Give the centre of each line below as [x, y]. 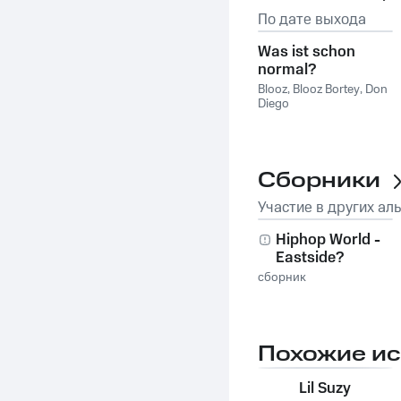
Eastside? [310, 258]
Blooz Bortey [326, 90]
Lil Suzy [325, 388]
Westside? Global [336, 276]
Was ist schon [307, 52]
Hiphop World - [328, 240]
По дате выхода [312, 20]
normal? [287, 70]
